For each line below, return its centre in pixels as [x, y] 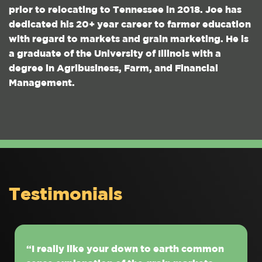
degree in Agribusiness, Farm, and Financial [113, 69]
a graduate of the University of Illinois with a [115, 54]
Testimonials [65, 195]
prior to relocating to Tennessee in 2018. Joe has [125, 10]
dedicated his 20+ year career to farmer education [130, 25]
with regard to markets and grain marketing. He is [129, 39]
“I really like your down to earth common [125, 249]
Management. [42, 83]
